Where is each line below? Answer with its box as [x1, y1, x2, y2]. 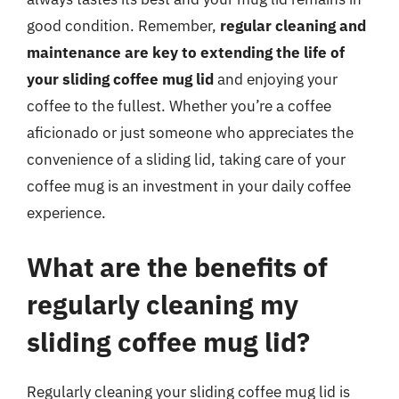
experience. [27, 202, 106, 223]
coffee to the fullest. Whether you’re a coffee [27, 95, 331, 116]
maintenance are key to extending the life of [27, 42, 345, 62]
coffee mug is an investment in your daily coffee [27, 175, 351, 196]
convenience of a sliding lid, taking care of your [27, 149, 346, 169]
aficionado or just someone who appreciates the [27, 122, 354, 142]
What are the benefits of [27, 249, 328, 284]
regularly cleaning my [27, 287, 298, 322]
